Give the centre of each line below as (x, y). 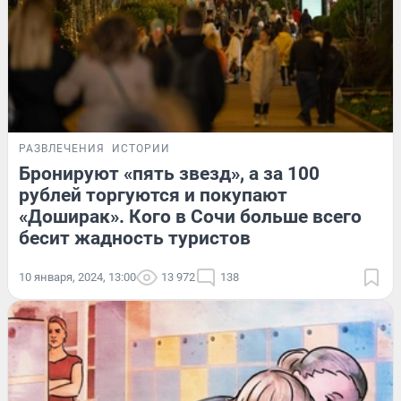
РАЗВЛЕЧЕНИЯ (62, 148)
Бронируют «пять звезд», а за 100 (169, 173)
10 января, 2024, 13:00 (77, 277)
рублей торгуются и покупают (153, 195)
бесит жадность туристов (135, 238)
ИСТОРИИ (141, 148)
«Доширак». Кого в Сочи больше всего (190, 216)
